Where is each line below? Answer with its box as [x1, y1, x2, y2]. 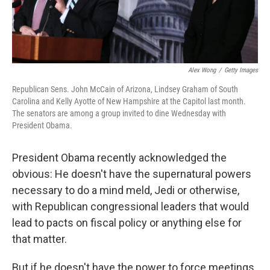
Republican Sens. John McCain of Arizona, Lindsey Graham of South [12, 84, 238, 95]
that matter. [12, 233, 67, 246]
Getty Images [224, 66, 258, 75]
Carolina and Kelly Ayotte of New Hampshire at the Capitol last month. [12, 96, 246, 107]
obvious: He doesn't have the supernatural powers [12, 168, 251, 181]
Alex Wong [188, 66, 216, 75]
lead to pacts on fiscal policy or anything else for [12, 216, 242, 230]
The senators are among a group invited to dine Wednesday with [12, 108, 226, 119]
